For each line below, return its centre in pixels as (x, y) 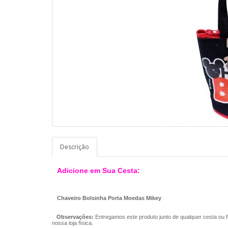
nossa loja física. (73, 223)
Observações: (75, 217)
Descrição (75, 147)
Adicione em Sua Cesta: (98, 170)
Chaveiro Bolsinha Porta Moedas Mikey (109, 198)
